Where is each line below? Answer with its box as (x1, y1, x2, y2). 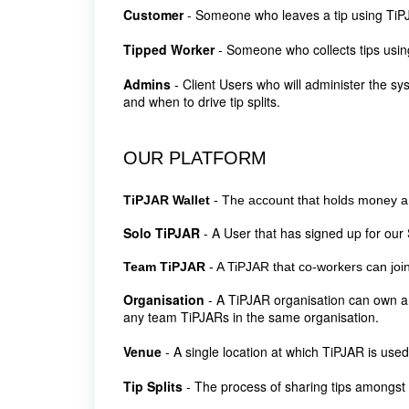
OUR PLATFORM (123, 148, 267, 168)
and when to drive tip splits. (123, 92, 280, 110)
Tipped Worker (123, 40, 215, 58)
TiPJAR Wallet (123, 193, 214, 207)
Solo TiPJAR (123, 224, 200, 242)
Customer (123, 5, 184, 24)
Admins (123, 75, 171, 93)
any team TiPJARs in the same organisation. (123, 308, 379, 326)
